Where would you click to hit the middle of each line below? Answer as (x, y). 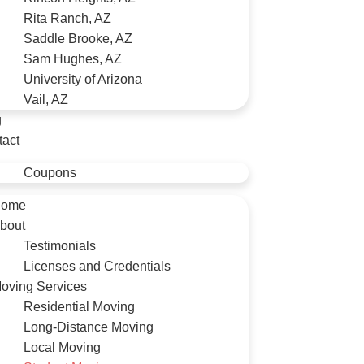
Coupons (50, 173)
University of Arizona (83, 79)
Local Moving (62, 347)
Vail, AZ (46, 100)
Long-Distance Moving (89, 327)
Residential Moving (79, 307)
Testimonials (60, 246)
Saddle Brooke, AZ (78, 39)
